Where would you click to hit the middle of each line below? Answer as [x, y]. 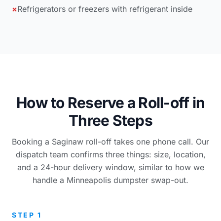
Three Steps [110, 120]
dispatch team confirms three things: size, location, [110, 154]
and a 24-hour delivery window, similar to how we [110, 167]
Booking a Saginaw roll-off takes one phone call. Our [110, 141]
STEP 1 [27, 215]
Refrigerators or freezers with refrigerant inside [105, 9]
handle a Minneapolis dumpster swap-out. [110, 180]
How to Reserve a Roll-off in [110, 102]
